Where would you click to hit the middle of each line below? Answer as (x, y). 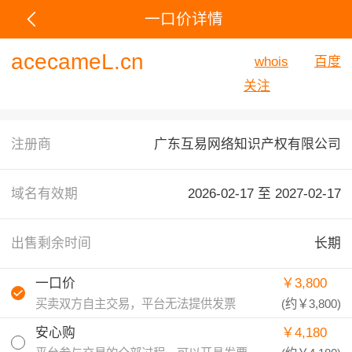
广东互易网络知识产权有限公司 (247, 144)
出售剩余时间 (51, 243)
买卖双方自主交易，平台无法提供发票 (136, 303)
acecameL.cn (77, 62)
